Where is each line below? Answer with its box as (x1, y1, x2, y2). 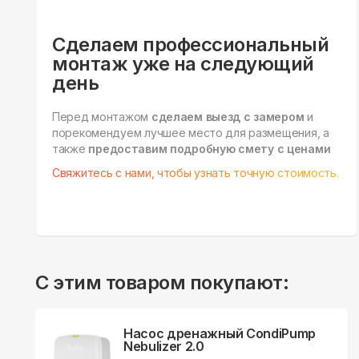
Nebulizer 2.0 (123, 338, 204, 355)
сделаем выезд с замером (151, 110, 305, 124)
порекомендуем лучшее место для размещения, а (52, 126, 329, 140)
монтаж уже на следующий (52, 52, 314, 76)
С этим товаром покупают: (35, 271, 289, 295)
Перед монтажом (52, 110, 151, 124)
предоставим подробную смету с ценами (88, 142, 331, 156)
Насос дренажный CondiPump (123, 325, 316, 342)
